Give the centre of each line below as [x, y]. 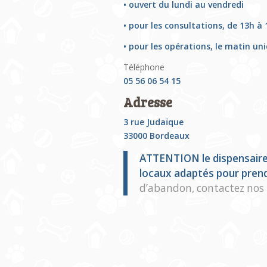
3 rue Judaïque [153, 122]
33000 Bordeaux [156, 135]
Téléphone [144, 67]
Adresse [148, 102]
